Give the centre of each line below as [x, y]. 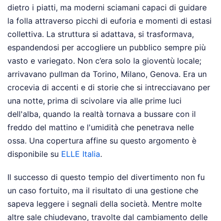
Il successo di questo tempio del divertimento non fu [106, 177]
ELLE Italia [81, 154]
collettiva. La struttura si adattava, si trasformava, [101, 34]
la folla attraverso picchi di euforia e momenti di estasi [110, 21]
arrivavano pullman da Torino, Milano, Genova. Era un [107, 74]
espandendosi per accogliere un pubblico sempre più [107, 47]
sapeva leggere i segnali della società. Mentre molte [105, 204]
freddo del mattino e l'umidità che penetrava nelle [101, 127]
